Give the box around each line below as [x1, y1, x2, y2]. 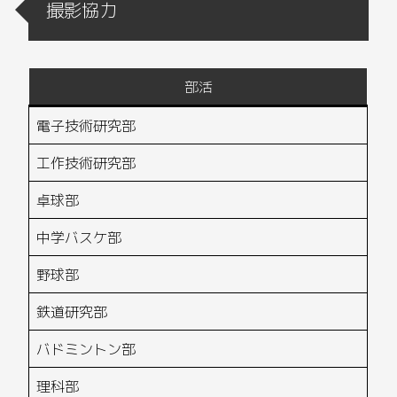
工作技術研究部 [36, 152, 136, 174]
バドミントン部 [36, 338, 136, 360]
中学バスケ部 [36, 226, 122, 248]
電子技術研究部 [36, 114, 136, 136]
